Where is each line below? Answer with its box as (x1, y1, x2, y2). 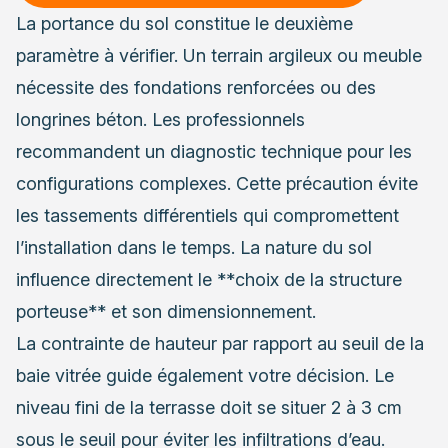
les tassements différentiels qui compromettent (16, 204, 399, 226)
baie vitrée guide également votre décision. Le (16, 364, 394, 386)
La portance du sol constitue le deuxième (16, 12, 353, 34)
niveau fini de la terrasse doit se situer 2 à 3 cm (16, 396, 402, 418)
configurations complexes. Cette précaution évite (16, 172, 418, 194)
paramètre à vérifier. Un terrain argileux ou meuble (16, 44, 422, 66)
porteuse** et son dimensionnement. (16, 300, 316, 322)
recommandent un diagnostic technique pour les (16, 140, 412, 162)
